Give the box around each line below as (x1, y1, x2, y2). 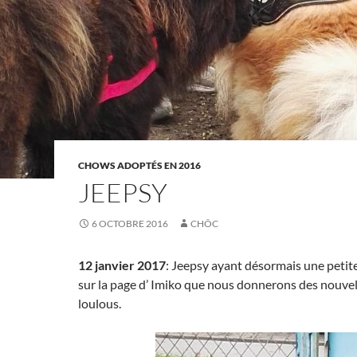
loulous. (78, 296, 121, 311)
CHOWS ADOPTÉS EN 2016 (78, 159, 201, 171)
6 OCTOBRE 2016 (92, 218, 168, 229)
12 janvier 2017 (78, 257, 166, 273)
